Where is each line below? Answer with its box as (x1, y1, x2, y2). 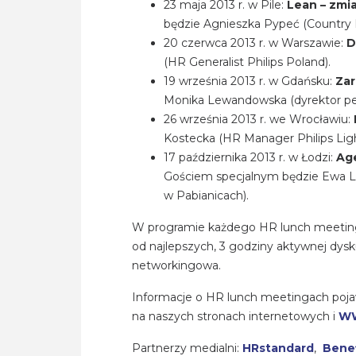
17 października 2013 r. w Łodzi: (164, 150, 336, 165)
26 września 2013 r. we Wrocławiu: (164, 112, 354, 127)
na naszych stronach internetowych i (132, 309, 339, 324)
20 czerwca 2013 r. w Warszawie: (164, 36, 346, 51)
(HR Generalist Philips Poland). (164, 55, 331, 70)
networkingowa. (132, 258, 221, 273)
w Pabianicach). (164, 188, 249, 203)
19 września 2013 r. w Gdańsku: (164, 74, 335, 89)
